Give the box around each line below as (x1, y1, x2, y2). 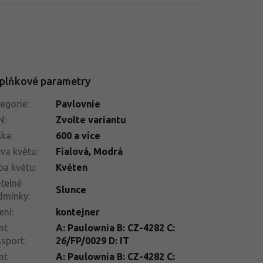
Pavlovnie (55, 98, 100, 109)
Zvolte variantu (55, 114, 126, 125)
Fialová (55, 146, 89, 157)
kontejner (55, 206, 100, 217)
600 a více (55, 130, 100, 141)
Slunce (55, 184, 86, 195)
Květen (55, 161, 87, 173)
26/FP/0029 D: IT (55, 235, 129, 246)
